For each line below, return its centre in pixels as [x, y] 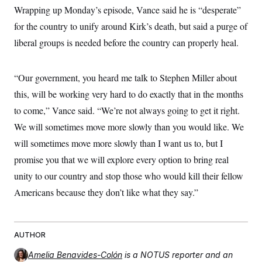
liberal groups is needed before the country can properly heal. [126, 42]
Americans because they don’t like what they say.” [106, 192]
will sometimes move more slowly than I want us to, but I [118, 143]
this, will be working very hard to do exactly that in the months [129, 94]
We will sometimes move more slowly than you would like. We [129, 126]
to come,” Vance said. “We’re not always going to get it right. [127, 110]
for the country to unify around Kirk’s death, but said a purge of [131, 26]
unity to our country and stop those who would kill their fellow [129, 175]
